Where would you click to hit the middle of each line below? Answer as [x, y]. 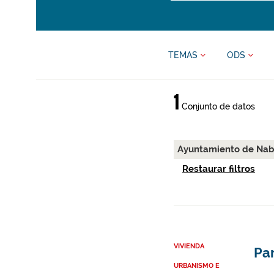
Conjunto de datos [217, 106]
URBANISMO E [196, 266]
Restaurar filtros [218, 169]
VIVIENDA [189, 246]
